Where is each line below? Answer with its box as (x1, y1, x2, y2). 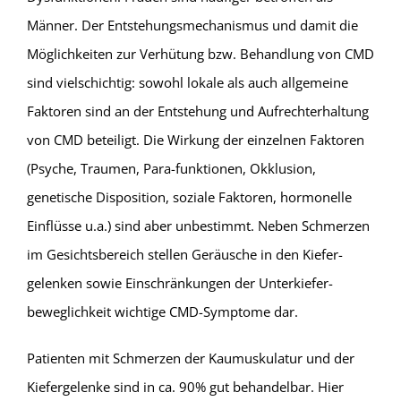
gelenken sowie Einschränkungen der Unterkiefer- (26, 274, 333, 292)
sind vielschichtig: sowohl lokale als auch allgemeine (26, 73, 348, 91)
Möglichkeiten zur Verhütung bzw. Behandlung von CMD (26, 45, 374, 63)
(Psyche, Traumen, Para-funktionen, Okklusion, (26, 159, 316, 177)
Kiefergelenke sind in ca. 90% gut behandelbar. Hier (26, 378, 344, 396)
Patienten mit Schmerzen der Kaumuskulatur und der (26, 349, 354, 367)
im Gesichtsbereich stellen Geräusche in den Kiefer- (26, 245, 343, 263)
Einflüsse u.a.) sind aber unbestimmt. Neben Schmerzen (26, 217, 370, 235)
